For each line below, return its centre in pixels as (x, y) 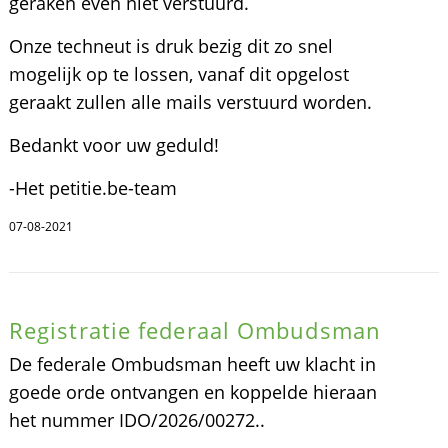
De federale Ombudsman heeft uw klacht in (192, 364)
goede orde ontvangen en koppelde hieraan (192, 392)
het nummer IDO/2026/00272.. (136, 420)
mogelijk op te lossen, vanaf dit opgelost (178, 74)
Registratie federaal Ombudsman (194, 330)
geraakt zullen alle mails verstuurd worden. (190, 102)
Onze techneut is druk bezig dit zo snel (170, 46)
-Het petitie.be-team (92, 188)
